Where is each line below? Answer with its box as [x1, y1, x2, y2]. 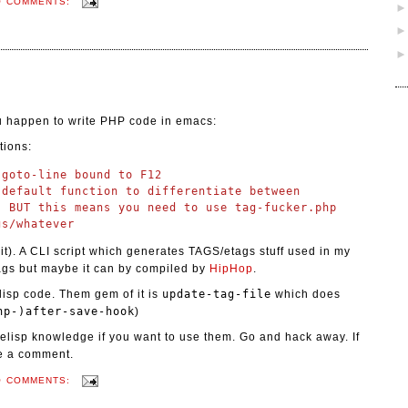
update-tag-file [162, 288, 271, 301]
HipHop [209, 262, 253, 276]
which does [271, 288, 341, 301]
